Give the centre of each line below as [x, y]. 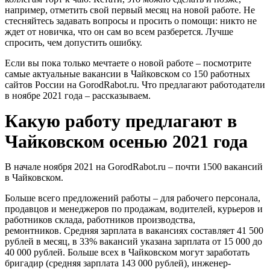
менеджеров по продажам [112, 209]
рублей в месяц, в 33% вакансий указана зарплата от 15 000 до [133, 241]
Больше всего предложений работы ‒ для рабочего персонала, [133, 198]
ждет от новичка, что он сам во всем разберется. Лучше [119, 31]
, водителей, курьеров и [214, 209]
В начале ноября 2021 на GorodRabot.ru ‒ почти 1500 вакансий [134, 166]
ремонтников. [34, 230]
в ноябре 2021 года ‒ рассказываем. [78, 95]
